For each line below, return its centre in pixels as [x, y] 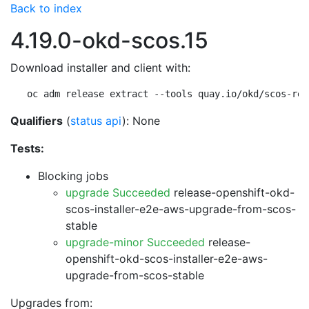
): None [141, 121]
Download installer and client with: [100, 68]
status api [96, 121]
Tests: [27, 148]
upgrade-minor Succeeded [135, 242]
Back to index [46, 8]
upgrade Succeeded [118, 192]
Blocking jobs [73, 176]
